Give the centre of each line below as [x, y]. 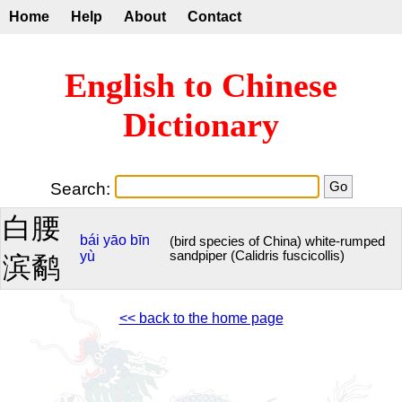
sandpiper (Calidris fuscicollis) [257, 255]
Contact [214, 17]
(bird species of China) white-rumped [277, 241]
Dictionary [201, 125]
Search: [82, 188]
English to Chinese [201, 86]
